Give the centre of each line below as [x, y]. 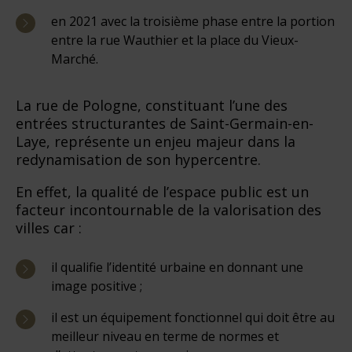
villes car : [49, 227]
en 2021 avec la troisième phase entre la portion [193, 21]
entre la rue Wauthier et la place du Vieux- [175, 40]
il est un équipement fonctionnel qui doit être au [193, 317]
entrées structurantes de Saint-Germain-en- [165, 123]
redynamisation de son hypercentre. [138, 159]
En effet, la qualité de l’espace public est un [162, 191]
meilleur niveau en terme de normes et [165, 336]
